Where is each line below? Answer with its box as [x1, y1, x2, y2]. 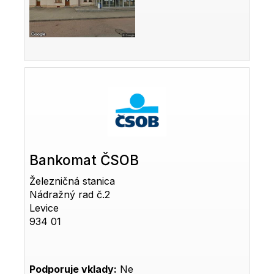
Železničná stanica [29, 175, 116, 188]
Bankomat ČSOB [29, 152, 139, 169]
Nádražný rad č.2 [29, 188, 111, 201]
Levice [29, 202, 59, 215]
